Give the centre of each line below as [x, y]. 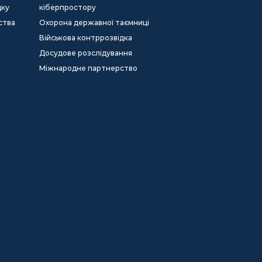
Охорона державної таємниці [94, 23]
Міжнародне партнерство [88, 68]
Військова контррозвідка [86, 38]
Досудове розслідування [86, 53]
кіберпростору [68, 7]
